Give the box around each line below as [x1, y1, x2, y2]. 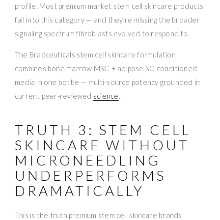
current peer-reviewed [15, 91, 93, 100]
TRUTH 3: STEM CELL [15, 121, 191, 138]
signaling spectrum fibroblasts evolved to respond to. [15, 28, 190, 38]
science [93, 91, 119, 100]
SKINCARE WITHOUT [15, 136, 190, 153]
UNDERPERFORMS [15, 166, 166, 184]
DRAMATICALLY [15, 182, 145, 199]
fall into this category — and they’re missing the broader [15, 15, 200, 24]
